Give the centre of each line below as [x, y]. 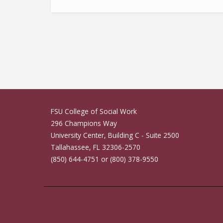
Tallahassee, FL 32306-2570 [96, 147]
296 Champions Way [84, 123]
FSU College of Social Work [94, 111]
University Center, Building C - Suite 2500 [115, 135]
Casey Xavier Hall [82, 29]
